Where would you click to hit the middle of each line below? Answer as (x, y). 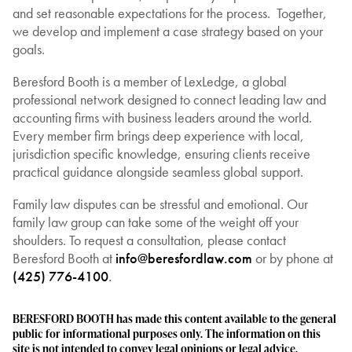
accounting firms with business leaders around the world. (162, 118)
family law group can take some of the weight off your (156, 222)
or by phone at (293, 258)
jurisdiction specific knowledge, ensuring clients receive (161, 154)
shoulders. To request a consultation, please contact (149, 240)
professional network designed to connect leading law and (169, 100)
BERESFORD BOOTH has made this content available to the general (174, 318)
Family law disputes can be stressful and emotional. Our (160, 204)
